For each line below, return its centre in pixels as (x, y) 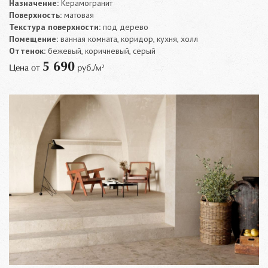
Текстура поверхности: (55, 27)
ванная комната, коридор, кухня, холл (128, 39)
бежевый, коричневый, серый (100, 51)
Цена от (26, 68)
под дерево (124, 27)
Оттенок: (27, 51)
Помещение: (33, 39)
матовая (78, 15)
